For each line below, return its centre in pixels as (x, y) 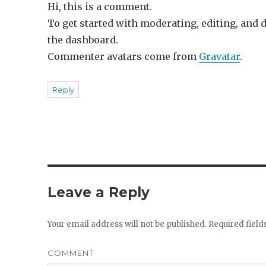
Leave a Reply (99, 192)
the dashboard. (83, 39)
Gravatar (220, 56)
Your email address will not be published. (127, 224)
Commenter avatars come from (123, 56)
